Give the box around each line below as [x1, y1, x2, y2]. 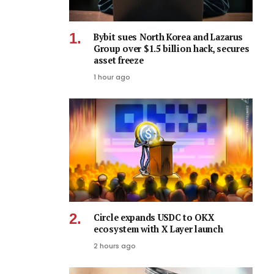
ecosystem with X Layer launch [94, 223, 223, 235]
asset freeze [94, 54, 144, 67]
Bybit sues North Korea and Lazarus [94, 31, 243, 43]
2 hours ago [94, 240, 136, 251]
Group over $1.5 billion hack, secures [94, 43, 250, 55]
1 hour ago [94, 72, 130, 83]
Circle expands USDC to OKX [94, 211, 215, 223]
